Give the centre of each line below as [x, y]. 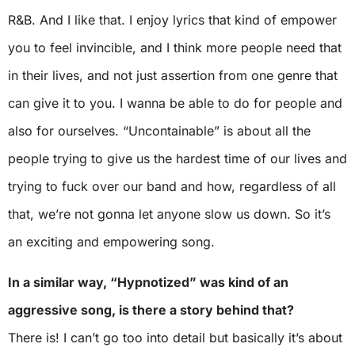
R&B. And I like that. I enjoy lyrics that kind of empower [172, 20]
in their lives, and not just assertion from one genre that [173, 75]
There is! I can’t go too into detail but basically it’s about [175, 338]
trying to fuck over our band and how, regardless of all [172, 186]
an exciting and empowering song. [111, 242]
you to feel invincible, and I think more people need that [175, 48]
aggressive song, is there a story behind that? [151, 310]
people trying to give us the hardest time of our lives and [177, 158]
